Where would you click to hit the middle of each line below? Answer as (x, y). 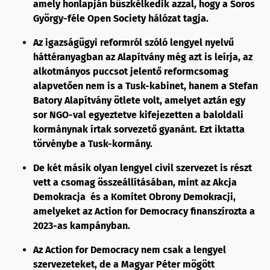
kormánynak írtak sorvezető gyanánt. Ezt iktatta (139, 129)
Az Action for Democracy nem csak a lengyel (130, 250)
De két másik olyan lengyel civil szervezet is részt (143, 168)
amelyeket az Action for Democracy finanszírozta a (144, 211)
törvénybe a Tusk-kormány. (93, 144)
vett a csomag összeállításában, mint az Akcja (135, 182)
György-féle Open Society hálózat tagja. (121, 18)
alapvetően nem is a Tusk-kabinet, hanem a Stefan (146, 86)
